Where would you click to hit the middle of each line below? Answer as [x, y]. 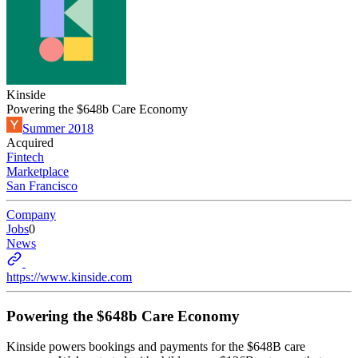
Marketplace [38, 171]
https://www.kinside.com [69, 277]
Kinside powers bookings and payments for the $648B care [156, 347]
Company [31, 215]
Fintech [25, 157]
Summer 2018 [58, 128]
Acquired [30, 143]
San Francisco [42, 186]
